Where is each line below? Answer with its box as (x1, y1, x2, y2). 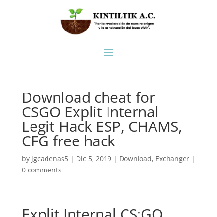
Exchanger (155, 154, 189, 164)
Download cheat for (21, 87, 155, 108)
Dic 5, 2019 (76, 154, 111, 164)
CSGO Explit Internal (21, 102, 159, 122)
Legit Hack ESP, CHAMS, (21, 116, 182, 137)
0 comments (21, 165, 62, 175)
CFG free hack (21, 131, 115, 151)
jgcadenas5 (31, 154, 68, 164)
